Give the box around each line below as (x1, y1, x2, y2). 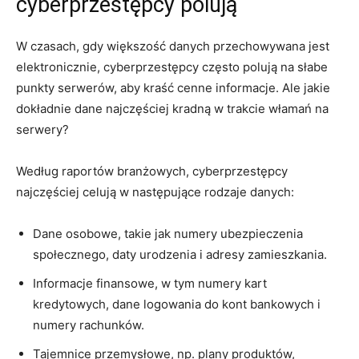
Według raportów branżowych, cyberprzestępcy (16, 163, 288, 179)
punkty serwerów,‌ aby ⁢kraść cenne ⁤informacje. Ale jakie (16, 79, 330, 95)
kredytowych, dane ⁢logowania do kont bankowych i (33, 296, 321, 312)
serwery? (16, 121, 69, 137)
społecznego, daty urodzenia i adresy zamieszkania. (33, 246, 327, 262)
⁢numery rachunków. (33, 317, 144, 333)
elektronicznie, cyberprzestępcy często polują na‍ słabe (16, 58, 328, 75)
